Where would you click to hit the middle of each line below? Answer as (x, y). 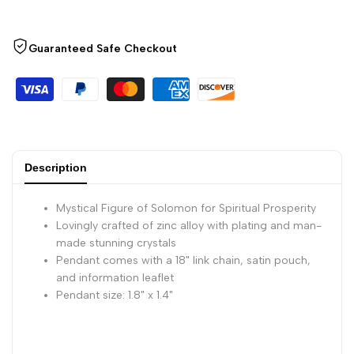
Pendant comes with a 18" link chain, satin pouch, (183, 261)
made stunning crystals (116, 243)
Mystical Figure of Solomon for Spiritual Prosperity (186, 209)
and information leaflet (115, 278)
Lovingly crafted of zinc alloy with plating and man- (189, 226)
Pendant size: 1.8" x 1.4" (115, 296)
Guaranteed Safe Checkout (103, 49)
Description (56, 168)
